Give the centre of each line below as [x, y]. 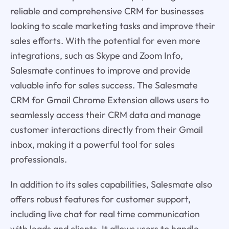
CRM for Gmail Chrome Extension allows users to [109, 100]
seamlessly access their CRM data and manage [105, 114]
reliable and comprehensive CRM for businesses [107, 11]
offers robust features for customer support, [100, 199]
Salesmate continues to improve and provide [100, 70]
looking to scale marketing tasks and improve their [112, 26]
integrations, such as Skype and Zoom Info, [96, 55]
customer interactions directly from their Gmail [106, 129]
